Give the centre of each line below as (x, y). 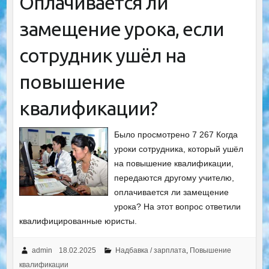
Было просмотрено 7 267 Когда (176, 134)
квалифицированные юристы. (78, 221)
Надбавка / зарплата (150, 250)
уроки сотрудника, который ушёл (179, 149)
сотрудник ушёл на (102, 55)
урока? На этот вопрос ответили (178, 207)
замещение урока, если (121, 29)
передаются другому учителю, (174, 178)
